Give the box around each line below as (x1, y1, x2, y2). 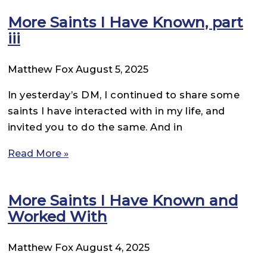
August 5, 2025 (76, 63, 148, 75)
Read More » (8, 147, 69, 159)
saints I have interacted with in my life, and (8, 105, 225, 117)
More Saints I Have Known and (8, 191, 238, 209)
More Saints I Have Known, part (8, 13, 243, 31)
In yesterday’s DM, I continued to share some (8, 89, 240, 101)
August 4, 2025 (76, 241, 150, 253)
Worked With (8, 207, 107, 225)
